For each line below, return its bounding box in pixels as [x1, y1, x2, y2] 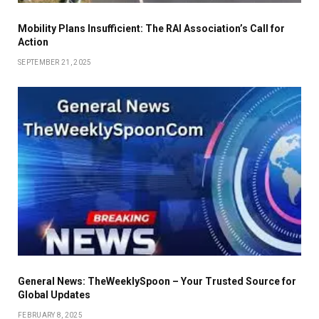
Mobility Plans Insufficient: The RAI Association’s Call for [18, 22, 285, 34]
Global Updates [18, 288, 90, 300]
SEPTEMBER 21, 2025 [18, 58, 92, 66]
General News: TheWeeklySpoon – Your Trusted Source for [18, 275, 296, 287]
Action [18, 36, 48, 48]
